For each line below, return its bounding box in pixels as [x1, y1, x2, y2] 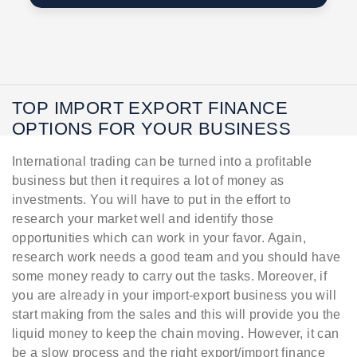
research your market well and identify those [12, 211, 274, 226]
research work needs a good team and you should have [12, 249, 341, 264]
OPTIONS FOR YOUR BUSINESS [12, 118, 291, 139]
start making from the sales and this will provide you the [12, 307, 341, 321]
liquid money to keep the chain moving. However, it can [12, 326, 339, 340]
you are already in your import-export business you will [12, 288, 336, 302]
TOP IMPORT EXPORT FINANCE [12, 97, 288, 118]
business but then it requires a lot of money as [12, 173, 284, 187]
